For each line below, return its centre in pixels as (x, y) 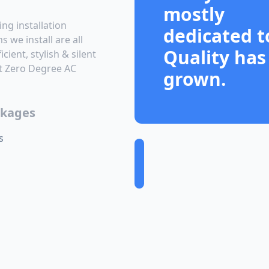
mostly (194, 14)
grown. (195, 79)
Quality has (215, 57)
